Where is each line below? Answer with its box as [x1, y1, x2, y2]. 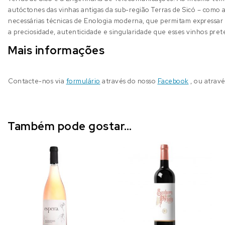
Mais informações [8, 43, 104, 58]
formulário [66, 76, 100, 85]
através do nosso [100, 76, 158, 85]
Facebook [157, 76, 189, 85]
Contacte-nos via [8, 76, 66, 85]
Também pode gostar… [8, 119, 132, 134]
